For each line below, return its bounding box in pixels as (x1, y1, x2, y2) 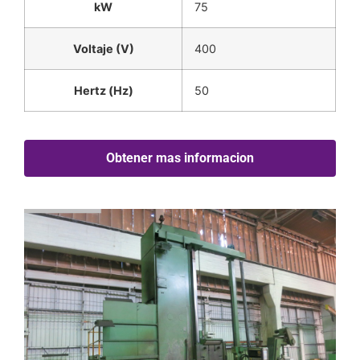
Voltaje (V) (72, 42, 134, 56)
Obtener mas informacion (106, 150, 254, 166)
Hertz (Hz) (73, 84, 133, 98)
